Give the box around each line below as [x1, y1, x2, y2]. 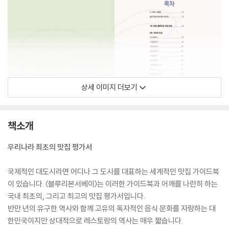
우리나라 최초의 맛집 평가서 [8, 142, 92, 152]
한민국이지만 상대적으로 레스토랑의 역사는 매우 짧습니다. [8, 216, 183, 225]
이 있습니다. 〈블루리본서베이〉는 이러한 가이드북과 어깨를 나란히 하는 [8, 179, 218, 189]
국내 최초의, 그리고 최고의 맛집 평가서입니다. [8, 191, 145, 201]
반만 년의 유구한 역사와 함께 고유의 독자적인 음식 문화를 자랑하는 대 [8, 203, 216, 213]
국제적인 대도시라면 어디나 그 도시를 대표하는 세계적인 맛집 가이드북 [8, 167, 219, 176]
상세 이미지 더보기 [81, 82, 138, 92]
